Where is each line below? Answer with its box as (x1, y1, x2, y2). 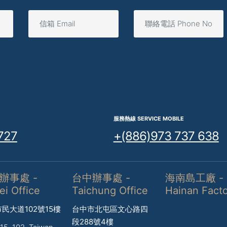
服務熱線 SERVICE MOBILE (113, 115, 184, 122)
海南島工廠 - (165, 171, 223, 184)
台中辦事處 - (72, 171, 131, 184)
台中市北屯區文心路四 (72, 204, 148, 214)
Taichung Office (72, 184, 148, 197)
